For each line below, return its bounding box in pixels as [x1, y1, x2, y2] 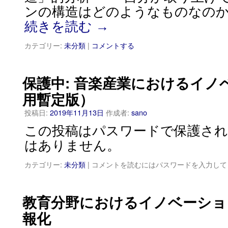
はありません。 [24, 138, 120, 153]
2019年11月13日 [50, 107, 104, 118]
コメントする [92, 40, 134, 50]
